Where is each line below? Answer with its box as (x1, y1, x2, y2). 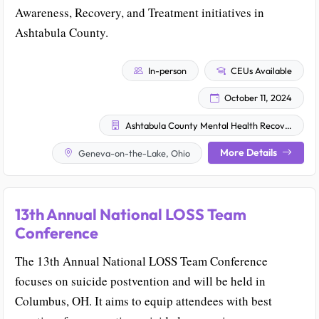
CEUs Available (229, 64, 292, 76)
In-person (146, 64, 187, 76)
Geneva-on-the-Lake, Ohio (76, 147, 190, 159)
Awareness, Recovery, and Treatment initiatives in (15, 4, 264, 21)
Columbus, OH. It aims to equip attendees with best (15, 293, 272, 310)
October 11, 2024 (222, 92, 292, 104)
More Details (220, 146, 279, 159)
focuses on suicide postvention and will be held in (15, 273, 266, 290)
